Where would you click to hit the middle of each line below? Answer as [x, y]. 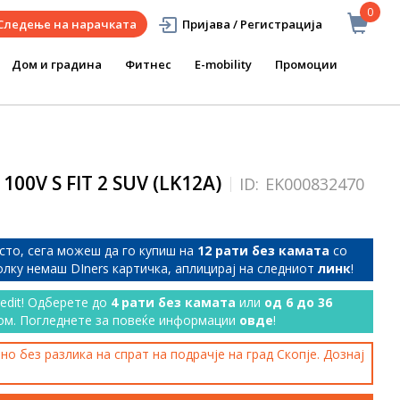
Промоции [306, 64]
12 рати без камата [263, 250]
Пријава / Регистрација [252, 24]
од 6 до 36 [298, 302]
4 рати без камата [173, 302]
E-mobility [223, 64]
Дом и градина [57, 64]
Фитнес [148, 64]
